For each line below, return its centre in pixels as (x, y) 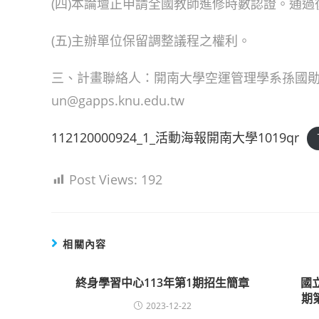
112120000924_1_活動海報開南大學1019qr (175, 137)
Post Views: (103, 179)
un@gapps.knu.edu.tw (118, 100)
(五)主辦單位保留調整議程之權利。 (151, 41)
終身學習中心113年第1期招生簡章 (163, 283)
